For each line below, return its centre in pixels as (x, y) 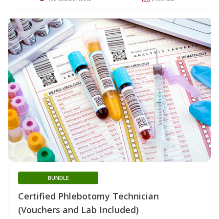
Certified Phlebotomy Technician (88, 196)
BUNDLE (58, 178)
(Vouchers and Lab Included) (78, 210)
